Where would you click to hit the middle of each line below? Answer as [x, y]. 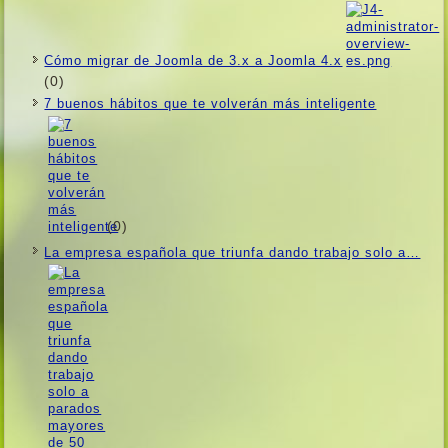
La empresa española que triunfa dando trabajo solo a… [232, 252]
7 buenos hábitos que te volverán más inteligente [210, 103]
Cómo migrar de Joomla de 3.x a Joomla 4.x [193, 61]
